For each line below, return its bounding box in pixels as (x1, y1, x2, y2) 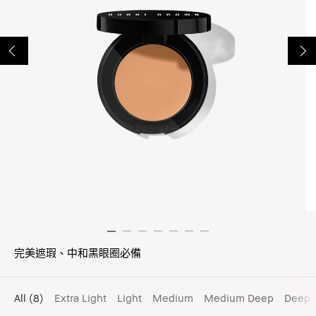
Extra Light (54, 291, 107, 304)
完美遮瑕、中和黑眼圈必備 (14, 246, 141, 259)
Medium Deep (204, 291, 274, 304)
